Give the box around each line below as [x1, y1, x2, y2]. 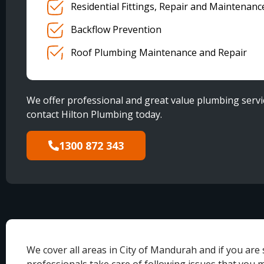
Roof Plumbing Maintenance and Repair [71, 46, 247, 60]
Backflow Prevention [71, 23, 161, 37]
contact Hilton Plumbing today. [27, 108, 162, 121]
